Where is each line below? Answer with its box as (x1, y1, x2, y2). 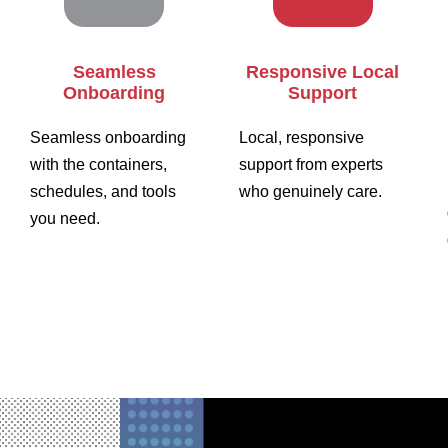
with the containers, (30, 156, 167, 174)
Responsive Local (246, 62, 400, 83)
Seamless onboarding (30, 129, 186, 147)
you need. (30, 210, 100, 228)
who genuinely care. (238, 183, 382, 201)
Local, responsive (238, 129, 364, 147)
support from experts (238, 156, 383, 174)
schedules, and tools (30, 183, 176, 201)
